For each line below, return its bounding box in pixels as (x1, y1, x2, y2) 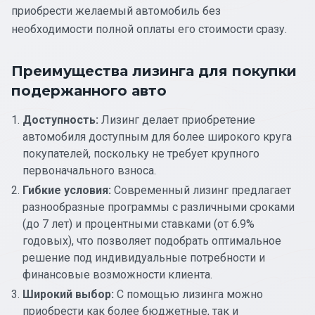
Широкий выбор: (22, 287, 114, 301)
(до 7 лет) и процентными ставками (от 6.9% (22, 217, 255, 231)
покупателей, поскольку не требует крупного (22, 146, 259, 160)
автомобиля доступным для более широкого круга (22, 129, 292, 143)
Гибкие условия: (22, 183, 111, 197)
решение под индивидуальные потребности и (22, 250, 265, 264)
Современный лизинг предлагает (111, 183, 291, 197)
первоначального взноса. (22, 163, 156, 177)
